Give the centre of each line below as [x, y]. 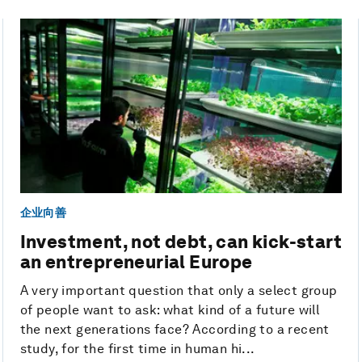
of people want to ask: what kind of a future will [170, 310]
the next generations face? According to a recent [175, 330]
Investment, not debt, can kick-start [181, 242]
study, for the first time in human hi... [137, 349]
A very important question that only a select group [179, 291]
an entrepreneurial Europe [136, 262]
